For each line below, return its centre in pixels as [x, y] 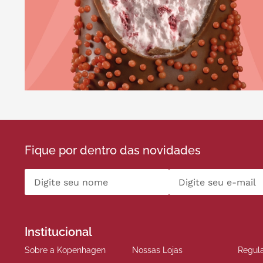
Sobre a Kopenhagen [65, 250]
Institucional [58, 232]
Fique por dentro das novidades [113, 151]
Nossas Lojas [157, 250]
